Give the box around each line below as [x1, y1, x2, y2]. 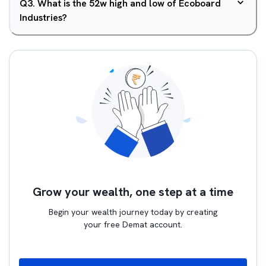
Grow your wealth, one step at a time [33, 184, 233, 199]
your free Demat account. [84, 219, 182, 230]
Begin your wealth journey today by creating [49, 207, 217, 217]
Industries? [20, 11, 67, 24]
